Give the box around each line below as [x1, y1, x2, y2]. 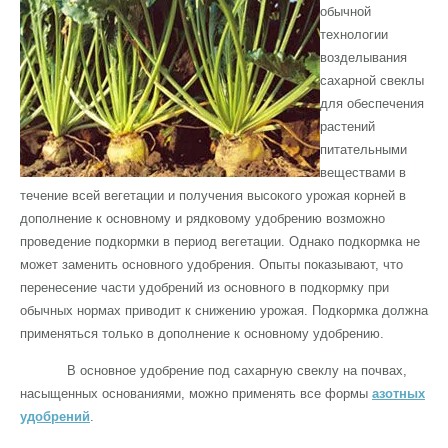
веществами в [320, 164, 406, 180]
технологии [320, 26, 388, 42]
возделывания [320, 49, 407, 65]
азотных [372, 385, 425, 401]
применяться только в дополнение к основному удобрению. [20, 325, 384, 341]
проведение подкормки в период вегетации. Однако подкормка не [20, 233, 420, 249]
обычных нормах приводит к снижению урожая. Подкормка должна [20, 302, 428, 318]
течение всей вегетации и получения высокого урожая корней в [20, 187, 406, 203]
